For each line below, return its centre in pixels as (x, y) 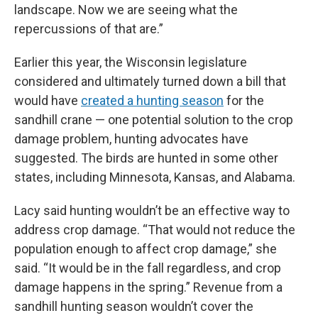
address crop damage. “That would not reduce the (155, 229)
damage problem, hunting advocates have (131, 138)
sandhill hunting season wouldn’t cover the (134, 306)
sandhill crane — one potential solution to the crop (154, 119)
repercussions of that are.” (89, 28)
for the (244, 100)
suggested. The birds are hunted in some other (146, 158)
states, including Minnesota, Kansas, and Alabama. (155, 177)
